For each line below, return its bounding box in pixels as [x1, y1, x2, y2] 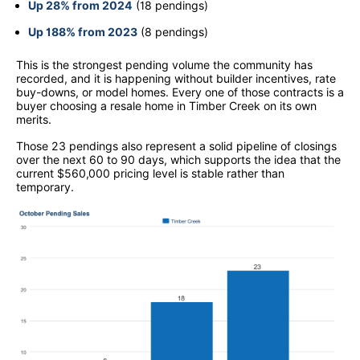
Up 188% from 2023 [28, 24, 137, 39]
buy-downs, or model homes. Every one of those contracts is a [16, 84, 344, 99]
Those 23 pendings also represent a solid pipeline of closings [16, 138, 337, 153]
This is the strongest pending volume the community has [16, 57, 313, 72]
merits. [16, 112, 51, 126]
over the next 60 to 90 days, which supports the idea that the [16, 152, 341, 166]
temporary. [16, 179, 74, 194]
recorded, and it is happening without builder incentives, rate [16, 71, 336, 85]
